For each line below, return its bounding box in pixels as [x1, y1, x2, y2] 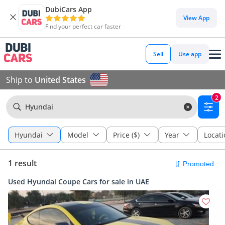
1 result [8, 158, 37, 169]
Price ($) [113, 130, 140, 140]
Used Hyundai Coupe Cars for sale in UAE [8, 177, 149, 186]
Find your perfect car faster [45, 22, 121, 31]
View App [183, 13, 209, 22]
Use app [178, 50, 201, 58]
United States [35, 74, 86, 85]
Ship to [6, 74, 35, 85]
